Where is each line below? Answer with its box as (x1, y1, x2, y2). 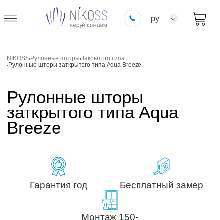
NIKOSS (7, 55, 29, 62)
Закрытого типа (81, 55, 125, 62)
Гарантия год (29, 179, 87, 190)
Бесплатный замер (119, 179, 203, 190)
